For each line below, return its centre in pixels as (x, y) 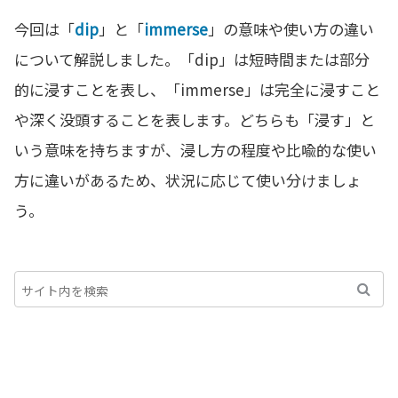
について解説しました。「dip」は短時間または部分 (192, 60)
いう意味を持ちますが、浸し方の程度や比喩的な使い (195, 150)
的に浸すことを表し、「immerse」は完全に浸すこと (197, 90)
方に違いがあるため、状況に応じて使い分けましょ (188, 180)
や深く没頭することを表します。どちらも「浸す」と (195, 120)
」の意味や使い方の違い (291, 29)
